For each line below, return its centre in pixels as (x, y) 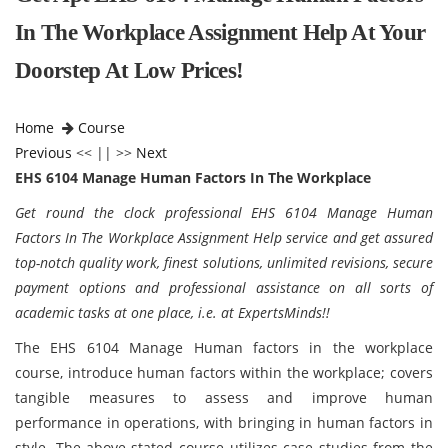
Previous (43, 152)
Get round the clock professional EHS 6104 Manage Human (224, 212)
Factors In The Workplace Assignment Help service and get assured (224, 237)
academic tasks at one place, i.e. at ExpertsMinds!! (172, 312)
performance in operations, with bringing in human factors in (224, 422)
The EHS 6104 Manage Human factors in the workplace (224, 347)
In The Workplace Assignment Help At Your (220, 32)
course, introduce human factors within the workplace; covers (224, 372)
